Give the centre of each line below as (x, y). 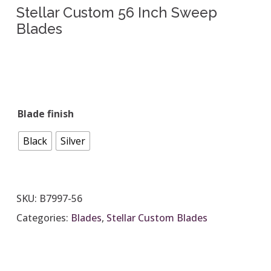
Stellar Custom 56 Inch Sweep (116, 12)
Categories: (43, 217)
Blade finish (45, 113)
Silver (73, 141)
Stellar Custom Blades (157, 217)
